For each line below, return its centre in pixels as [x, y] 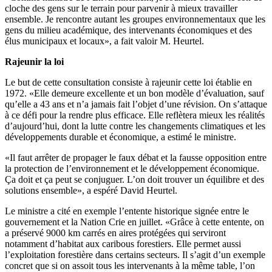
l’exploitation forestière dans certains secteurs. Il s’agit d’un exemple [135, 254]
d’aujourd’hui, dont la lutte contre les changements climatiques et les [135, 126]
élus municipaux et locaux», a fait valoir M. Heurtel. [104, 41]
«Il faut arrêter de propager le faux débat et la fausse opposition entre [136, 157]
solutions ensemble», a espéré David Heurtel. [91, 190]
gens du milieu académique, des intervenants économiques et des [128, 30]
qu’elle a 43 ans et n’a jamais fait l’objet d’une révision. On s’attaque [136, 104]
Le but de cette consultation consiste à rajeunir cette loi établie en [128, 82]
